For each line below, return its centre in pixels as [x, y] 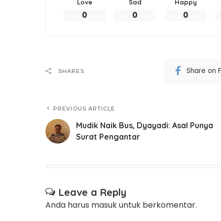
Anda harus [68, 205]
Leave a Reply [92, 192]
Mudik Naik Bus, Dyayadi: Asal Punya [145, 125]
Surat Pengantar [108, 136]
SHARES [71, 71]
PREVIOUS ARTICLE [84, 108]
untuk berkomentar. [157, 205]
